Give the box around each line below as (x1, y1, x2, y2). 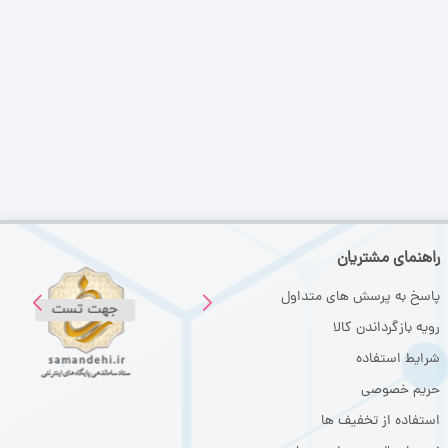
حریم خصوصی (361, 379, 440, 401)
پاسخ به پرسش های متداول (281, 286, 440, 308)
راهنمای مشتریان (337, 246, 440, 271)
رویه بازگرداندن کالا (333, 317, 440, 339)
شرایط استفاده (356, 348, 440, 370)
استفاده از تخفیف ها (321, 410, 440, 432)
